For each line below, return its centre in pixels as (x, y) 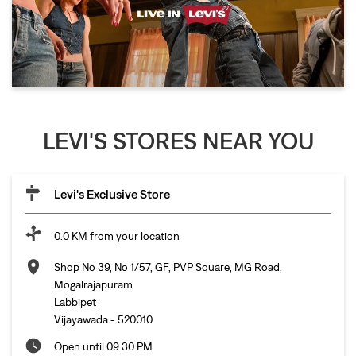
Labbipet (75, 302)
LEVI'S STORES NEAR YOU (178, 140)
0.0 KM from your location (117, 236)
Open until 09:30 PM (103, 346)
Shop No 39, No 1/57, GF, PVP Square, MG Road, (168, 267)
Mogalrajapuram (93, 284)
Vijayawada (81, 319)
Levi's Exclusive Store (112, 193)
